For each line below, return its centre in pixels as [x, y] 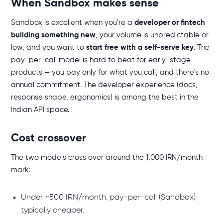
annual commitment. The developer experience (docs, [104, 85]
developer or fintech [170, 23]
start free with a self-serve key [140, 48]
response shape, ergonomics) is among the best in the [105, 97]
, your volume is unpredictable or [152, 35]
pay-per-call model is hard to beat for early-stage [101, 60]
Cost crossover [49, 138]
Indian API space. [40, 110]
